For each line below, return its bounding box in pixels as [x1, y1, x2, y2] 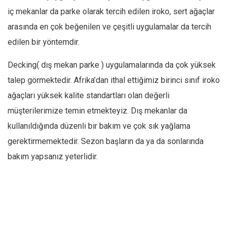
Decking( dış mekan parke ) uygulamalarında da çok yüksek [8, 60, 216, 70]
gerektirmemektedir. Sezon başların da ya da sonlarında [8, 136, 204, 146]
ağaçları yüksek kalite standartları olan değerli [8, 90, 169, 100]
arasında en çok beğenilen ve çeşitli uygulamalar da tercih [8, 21, 211, 32]
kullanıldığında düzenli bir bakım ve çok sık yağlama [8, 121, 190, 131]
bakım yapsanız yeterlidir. [8, 151, 98, 161]
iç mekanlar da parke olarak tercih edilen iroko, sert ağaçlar [8, 6, 215, 16]
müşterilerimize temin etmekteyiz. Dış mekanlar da [8, 105, 187, 116]
